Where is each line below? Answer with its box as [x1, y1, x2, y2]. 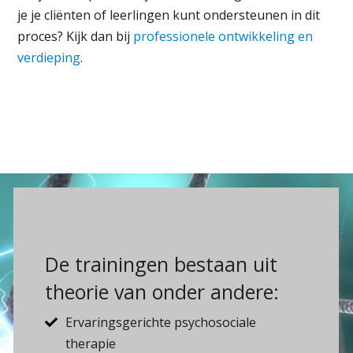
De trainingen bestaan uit [45, 250, 277, 277]
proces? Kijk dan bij [17, 27, 134, 45]
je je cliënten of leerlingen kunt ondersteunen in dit [17, 6, 321, 24]
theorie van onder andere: [45, 277, 279, 305]
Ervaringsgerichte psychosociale [65, 313, 256, 331]
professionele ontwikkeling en [133, 27, 314, 45]
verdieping [17, 48, 81, 66]
